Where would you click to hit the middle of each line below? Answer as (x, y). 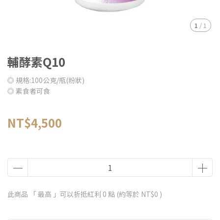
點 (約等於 (124, 194)
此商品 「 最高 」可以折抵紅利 (55, 194)
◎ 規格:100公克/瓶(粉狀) (46, 80)
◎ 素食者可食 (29, 91)
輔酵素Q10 (36, 62)
